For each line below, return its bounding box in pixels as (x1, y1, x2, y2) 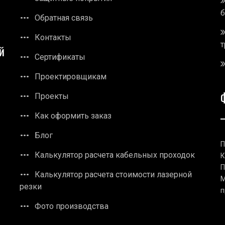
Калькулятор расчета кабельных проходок (35, 150, 195, 160)
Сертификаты (35, 52, 85, 62)
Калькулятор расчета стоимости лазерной (35, 169, 192, 179)
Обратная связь (35, 13, 93, 23)
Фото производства (35, 201, 108, 211)
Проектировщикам (35, 71, 106, 81)
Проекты (35, 91, 69, 101)
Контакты (35, 32, 71, 42)
